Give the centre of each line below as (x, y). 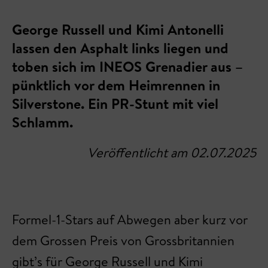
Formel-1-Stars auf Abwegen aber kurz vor (130, 220)
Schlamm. (42, 122)
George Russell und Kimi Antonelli (118, 29)
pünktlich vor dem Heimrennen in (116, 85)
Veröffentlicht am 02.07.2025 (172, 153)
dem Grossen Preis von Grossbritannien (123, 240)
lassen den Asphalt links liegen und (120, 48)
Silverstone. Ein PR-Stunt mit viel (115, 103)
